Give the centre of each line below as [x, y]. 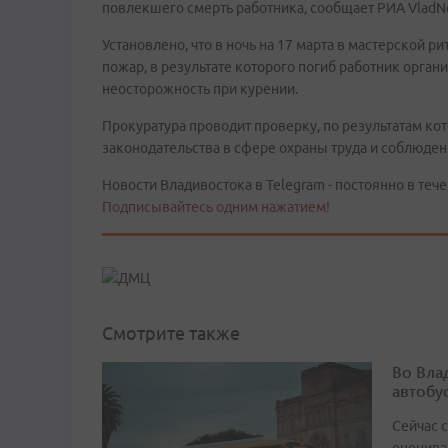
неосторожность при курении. [200, 89]
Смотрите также [171, 333]
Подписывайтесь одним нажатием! [216, 207]
